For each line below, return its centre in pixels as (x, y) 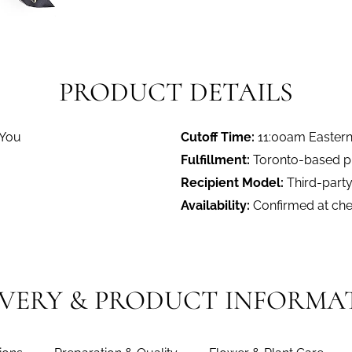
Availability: (215, 206)
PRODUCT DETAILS (176, 93)
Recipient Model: (232, 183)
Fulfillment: (215, 160)
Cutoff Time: (218, 137)
